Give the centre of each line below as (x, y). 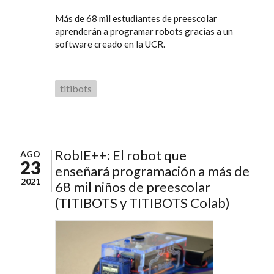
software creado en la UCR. (110, 44)
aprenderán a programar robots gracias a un (144, 31)
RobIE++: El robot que (121, 155)
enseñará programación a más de (152, 171)
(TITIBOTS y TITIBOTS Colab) (143, 203)
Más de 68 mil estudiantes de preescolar (136, 19)
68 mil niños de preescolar (133, 187)
